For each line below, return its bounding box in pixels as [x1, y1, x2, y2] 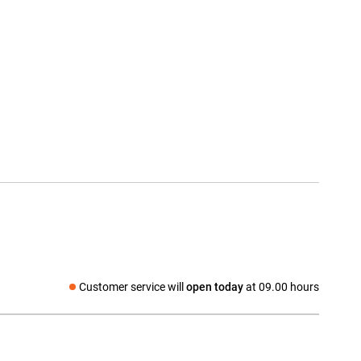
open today [186, 280, 243, 294]
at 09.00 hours [243, 280, 319, 294]
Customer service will [79, 280, 186, 294]
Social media [37, 288, 104, 301]
